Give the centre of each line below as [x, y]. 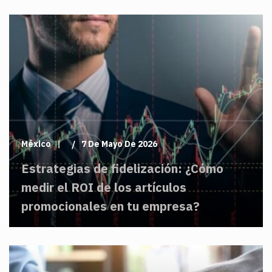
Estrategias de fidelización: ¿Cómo [122, 168]
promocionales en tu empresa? [110, 206]
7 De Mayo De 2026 [119, 144]
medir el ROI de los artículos [104, 187]
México [36, 144]
